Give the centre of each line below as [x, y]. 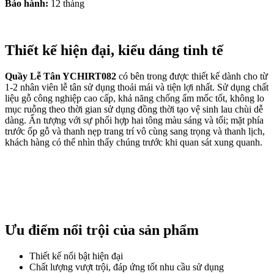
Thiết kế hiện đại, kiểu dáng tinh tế [114, 50]
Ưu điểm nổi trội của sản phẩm [102, 230]
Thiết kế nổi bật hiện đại [76, 256]
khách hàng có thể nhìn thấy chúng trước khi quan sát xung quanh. [134, 142]
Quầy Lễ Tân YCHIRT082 [61, 76]
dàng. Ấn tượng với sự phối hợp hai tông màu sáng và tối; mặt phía [134, 120]
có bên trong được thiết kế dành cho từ [192, 76]
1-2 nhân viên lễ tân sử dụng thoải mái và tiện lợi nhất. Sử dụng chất [137, 87]
